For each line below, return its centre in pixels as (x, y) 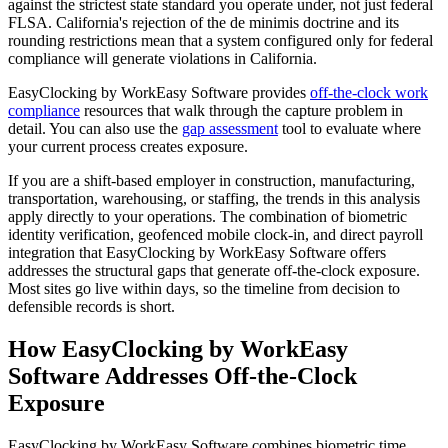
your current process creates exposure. (128, 147)
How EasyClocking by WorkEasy (178, 349)
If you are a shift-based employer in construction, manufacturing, (211, 181)
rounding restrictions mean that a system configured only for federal (220, 41)
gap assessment (230, 129)
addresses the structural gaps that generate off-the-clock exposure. (214, 271)
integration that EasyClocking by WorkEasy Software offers (197, 253)
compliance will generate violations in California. (162, 59)
